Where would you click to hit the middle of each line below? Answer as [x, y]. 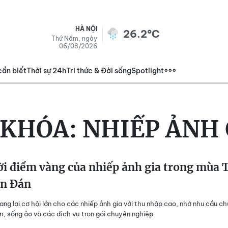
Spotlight [148, 71]
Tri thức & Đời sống [99, 71]
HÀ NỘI [86, 29]
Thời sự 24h [46, 71]
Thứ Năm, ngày [74, 38]
